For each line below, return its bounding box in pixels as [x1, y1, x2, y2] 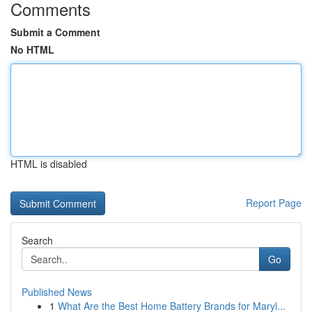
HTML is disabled [10, 157, 87, 171]
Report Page [246, 196, 302, 210]
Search [22, 233, 53, 247]
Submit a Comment [10, 25, 100, 39]
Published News [22, 285, 92, 299]
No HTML [10, 42, 54, 56]
